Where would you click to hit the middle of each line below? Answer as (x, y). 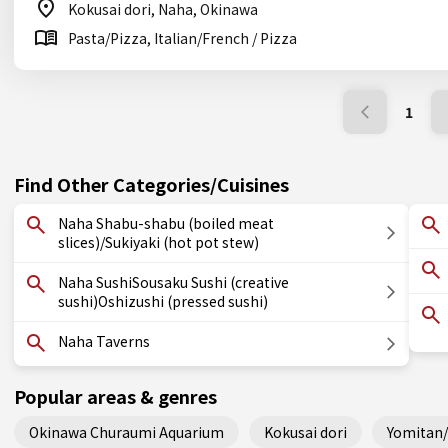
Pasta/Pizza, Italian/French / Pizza (182, 38)
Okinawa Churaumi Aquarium (126, 431)
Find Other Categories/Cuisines (151, 184)
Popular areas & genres (115, 396)
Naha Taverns (104, 341)
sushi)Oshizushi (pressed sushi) (163, 301)
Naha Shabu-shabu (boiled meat (166, 223)
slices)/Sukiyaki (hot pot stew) (158, 242)
